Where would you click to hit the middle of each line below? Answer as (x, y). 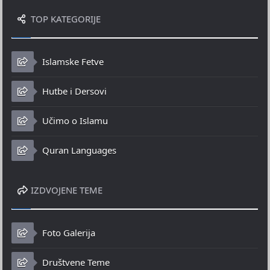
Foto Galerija (68, 233)
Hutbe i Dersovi (74, 91)
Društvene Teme (75, 262)
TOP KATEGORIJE (65, 19)
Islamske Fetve (72, 62)
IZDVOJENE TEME (67, 190)
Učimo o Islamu (74, 121)
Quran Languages (78, 150)
